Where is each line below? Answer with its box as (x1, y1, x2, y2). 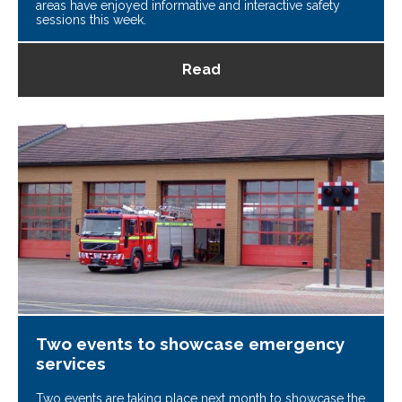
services (36, 353, 106, 373)
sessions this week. (36, 13, 146, 28)
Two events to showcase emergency (36, 333, 345, 354)
